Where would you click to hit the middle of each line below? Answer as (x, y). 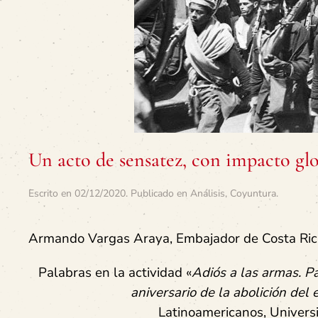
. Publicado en (158, 193)
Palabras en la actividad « (115, 273)
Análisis (208, 193)
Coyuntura (253, 193)
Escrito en (51, 193)
